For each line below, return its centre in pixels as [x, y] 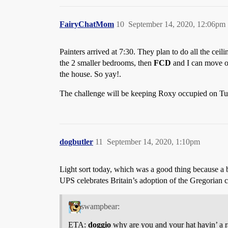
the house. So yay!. [90, 74]
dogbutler [76, 141]
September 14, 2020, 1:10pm [153, 141]
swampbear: [100, 206]
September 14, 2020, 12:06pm [177, 24]
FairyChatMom [87, 24]
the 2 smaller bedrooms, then [107, 63]
